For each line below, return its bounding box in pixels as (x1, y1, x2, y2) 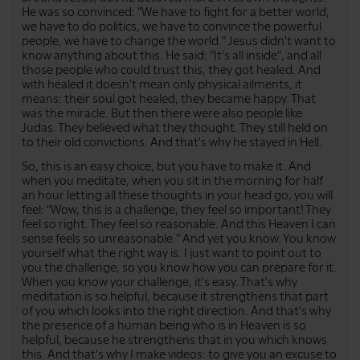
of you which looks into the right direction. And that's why (22, 303, 331, 318)
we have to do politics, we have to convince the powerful (22, 18, 321, 34)
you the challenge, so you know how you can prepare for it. (22, 260, 337, 275)
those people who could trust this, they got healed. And (22, 62, 321, 77)
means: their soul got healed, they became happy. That (22, 91, 316, 106)
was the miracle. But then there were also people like (22, 105, 302, 121)
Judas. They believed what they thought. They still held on (22, 120, 328, 135)
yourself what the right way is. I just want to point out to (22, 245, 321, 260)
